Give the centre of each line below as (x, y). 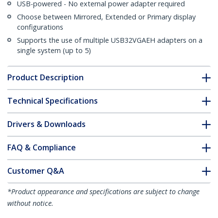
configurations (40, 27)
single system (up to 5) (54, 51)
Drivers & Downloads (46, 124)
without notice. (30, 203)
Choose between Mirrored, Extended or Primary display (106, 17)
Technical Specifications (53, 101)
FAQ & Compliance (42, 148)
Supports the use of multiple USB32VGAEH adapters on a (110, 40)
